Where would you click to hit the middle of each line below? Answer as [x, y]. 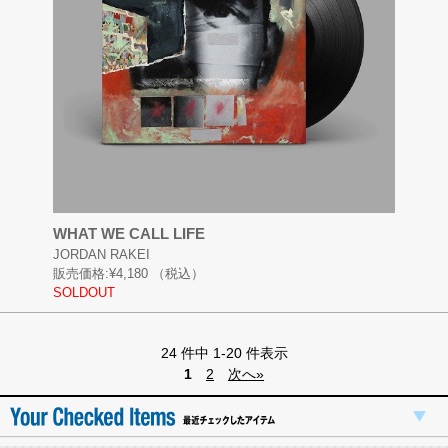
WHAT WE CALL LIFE [128, 233]
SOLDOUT [83, 292]
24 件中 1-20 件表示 [224, 352]
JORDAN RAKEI [101, 254]
